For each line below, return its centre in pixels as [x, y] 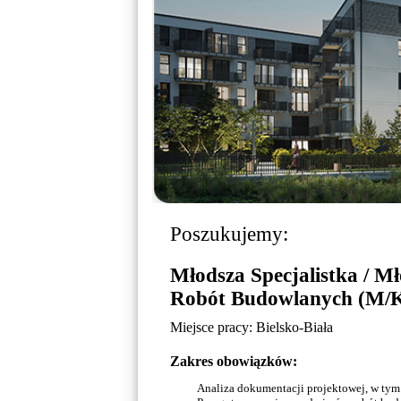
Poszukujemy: [230, 234]
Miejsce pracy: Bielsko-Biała [252, 327]
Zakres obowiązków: [234, 361]
